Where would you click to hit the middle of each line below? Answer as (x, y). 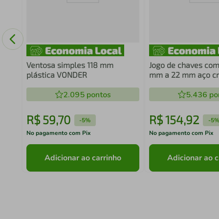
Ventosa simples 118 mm (70, 65)
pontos (98, 95)
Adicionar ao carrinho (83, 158)
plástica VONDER (56, 75)
